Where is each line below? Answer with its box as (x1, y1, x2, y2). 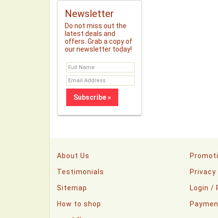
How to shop (57, 200, 101, 208)
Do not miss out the (65, 22, 127, 30)
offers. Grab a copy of (65, 37, 132, 45)
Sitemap (57, 184, 87, 192)
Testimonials (57, 168, 104, 176)
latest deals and (65, 30, 115, 37)
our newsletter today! (65, 45, 132, 53)
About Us (57, 152, 90, 160)
